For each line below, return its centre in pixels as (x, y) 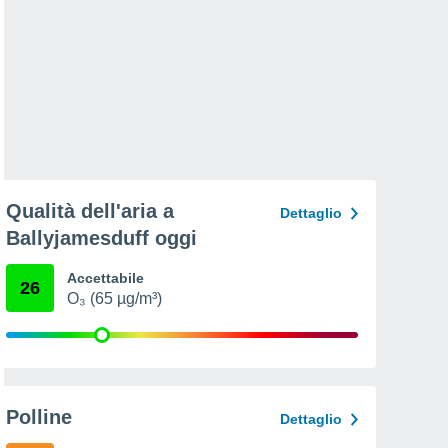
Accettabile (105, 278)
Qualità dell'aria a (90, 211)
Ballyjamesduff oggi (101, 238)
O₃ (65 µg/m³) (114, 298)
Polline (39, 417)
